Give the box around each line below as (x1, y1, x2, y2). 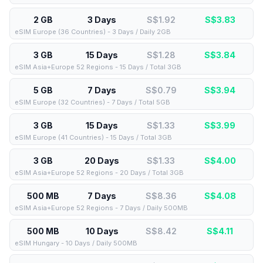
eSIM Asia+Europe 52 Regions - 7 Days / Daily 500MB (15, 204, 188, 212)
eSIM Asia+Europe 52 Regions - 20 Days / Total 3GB (15, 168, 184, 177)
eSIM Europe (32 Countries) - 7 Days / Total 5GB (15, 98, 170, 106)
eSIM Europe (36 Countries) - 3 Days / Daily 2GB (15, 28, 171, 36)
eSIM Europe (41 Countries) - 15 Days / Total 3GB (15, 133, 172, 141)
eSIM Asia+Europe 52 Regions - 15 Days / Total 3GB (15, 63, 181, 71)
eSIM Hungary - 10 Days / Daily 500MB (15, 239, 137, 247)
